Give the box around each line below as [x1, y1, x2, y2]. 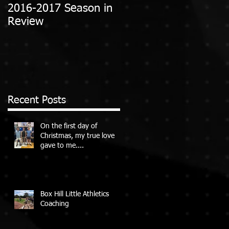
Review [8, 16, 43, 28]
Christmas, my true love [40, 132, 114, 140]
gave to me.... [40, 142, 84, 149]
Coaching [40, 200, 69, 208]
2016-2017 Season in [8, 3, 112, 14]
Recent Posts [8, 95, 66, 105]
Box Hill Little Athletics [40, 190, 109, 198]
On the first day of [40, 122, 97, 130]
